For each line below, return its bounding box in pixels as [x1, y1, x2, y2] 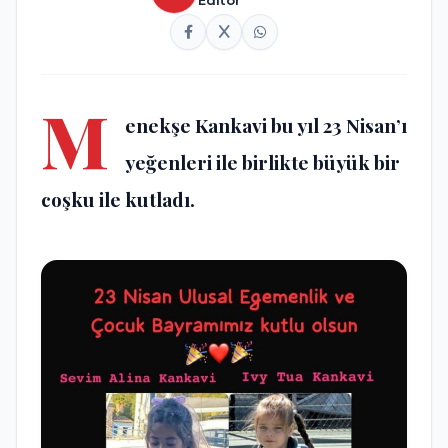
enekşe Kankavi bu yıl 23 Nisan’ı [125, 112, 407, 139]
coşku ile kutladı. [41, 186, 195, 213]
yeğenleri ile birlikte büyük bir [125, 149, 400, 176]
